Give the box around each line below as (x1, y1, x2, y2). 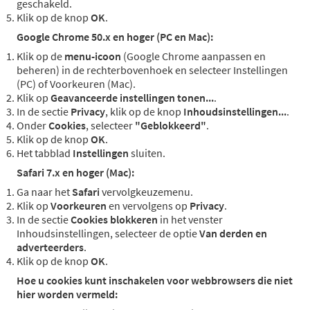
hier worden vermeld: (17, 287, 118, 302)
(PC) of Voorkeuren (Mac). (17, 77, 136, 91)
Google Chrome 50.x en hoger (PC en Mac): (17, 30, 213, 44)
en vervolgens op (107, 199, 190, 213)
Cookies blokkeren (71, 212, 158, 227)
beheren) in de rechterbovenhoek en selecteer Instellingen (17, 63, 288, 77)
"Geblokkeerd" (135, 118, 206, 133)
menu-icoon (64, 49, 121, 64)
